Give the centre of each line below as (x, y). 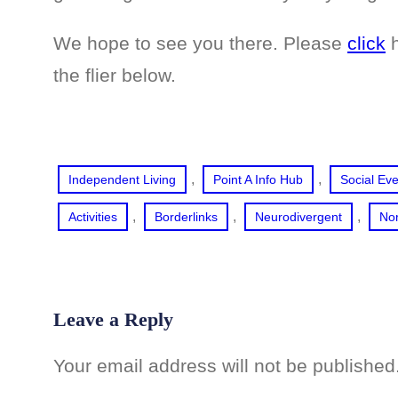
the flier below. (115, 76)
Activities (93, 216)
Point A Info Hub (258, 179)
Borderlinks (186, 216)
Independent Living (122, 179)
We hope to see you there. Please (200, 44)
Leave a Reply (113, 319)
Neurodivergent (298, 216)
